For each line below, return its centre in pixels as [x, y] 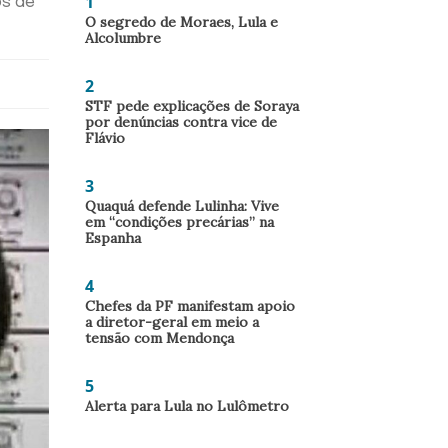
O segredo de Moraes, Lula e [181, 22]
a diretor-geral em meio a [172, 322]
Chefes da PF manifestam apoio [190, 306]
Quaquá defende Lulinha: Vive [182, 206]
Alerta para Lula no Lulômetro [187, 406]
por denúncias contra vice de [181, 122]
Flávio [105, 138]
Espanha [113, 238]
